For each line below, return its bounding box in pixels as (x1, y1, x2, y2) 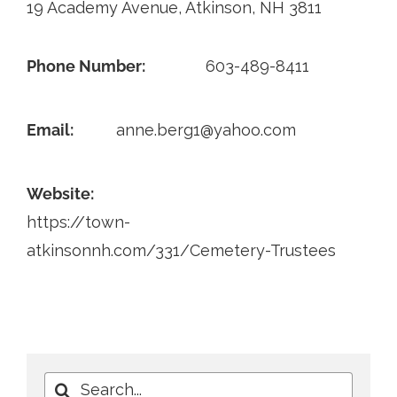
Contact (19, 26, 68, 42)
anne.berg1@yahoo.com (115, 121, 296, 140)
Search (43, 375, 97, 394)
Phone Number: (26, 57, 145, 76)
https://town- (26, 213, 130, 232)
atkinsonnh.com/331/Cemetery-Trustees (26, 241, 336, 261)
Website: (26, 184, 94, 204)
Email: (26, 121, 74, 140)
